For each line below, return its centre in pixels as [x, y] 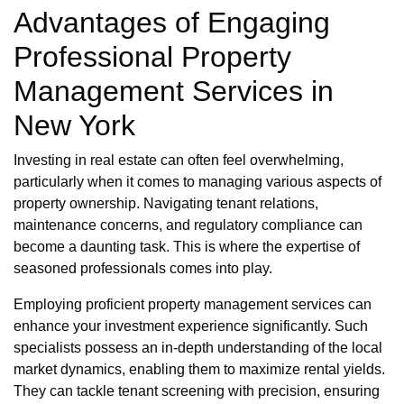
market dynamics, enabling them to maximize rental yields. [199, 370]
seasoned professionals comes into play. [143, 269]
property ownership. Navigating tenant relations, [166, 204]
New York [74, 126]
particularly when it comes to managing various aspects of [197, 182]
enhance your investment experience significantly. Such [191, 326]
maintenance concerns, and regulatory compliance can [188, 225]
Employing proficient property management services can [193, 305]
